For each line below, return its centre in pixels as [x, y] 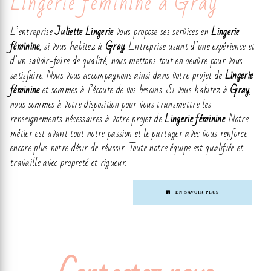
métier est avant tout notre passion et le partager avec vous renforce [129, 133]
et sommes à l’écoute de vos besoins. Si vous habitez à [135, 90]
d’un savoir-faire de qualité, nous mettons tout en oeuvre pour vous [127, 61]
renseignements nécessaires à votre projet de [88, 119]
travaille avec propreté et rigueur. [69, 162]
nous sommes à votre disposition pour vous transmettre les [111, 104]
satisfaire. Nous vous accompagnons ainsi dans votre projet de [118, 75]
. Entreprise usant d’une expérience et [190, 46]
